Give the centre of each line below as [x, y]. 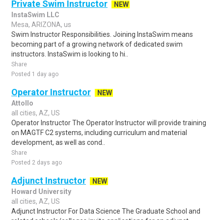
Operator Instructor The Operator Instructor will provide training [109, 123]
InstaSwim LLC [35, 15]
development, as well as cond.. [58, 142]
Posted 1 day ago [35, 74]
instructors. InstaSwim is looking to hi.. [70, 54]
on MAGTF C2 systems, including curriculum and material [99, 133]
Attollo [22, 103]
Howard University [41, 192]
